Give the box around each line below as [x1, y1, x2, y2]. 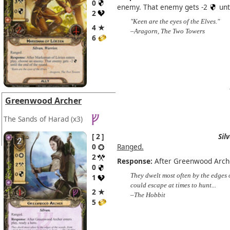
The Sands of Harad [4, 114, 69, 124]
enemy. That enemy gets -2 [117, 2, 209, 12]
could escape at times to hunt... [130, 181, 216, 189]
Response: [117, 156, 152, 166]
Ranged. [117, 142, 144, 152]
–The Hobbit [130, 191, 165, 199]
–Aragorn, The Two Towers [130, 27, 205, 35]
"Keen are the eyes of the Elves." [130, 17, 220, 25]
